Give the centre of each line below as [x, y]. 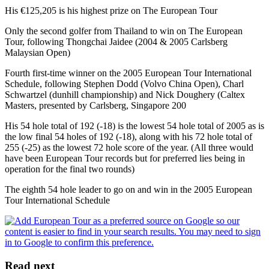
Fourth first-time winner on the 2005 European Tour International [128, 73]
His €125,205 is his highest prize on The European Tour [111, 10]
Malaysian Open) [38, 52]
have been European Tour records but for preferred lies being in [125, 158]
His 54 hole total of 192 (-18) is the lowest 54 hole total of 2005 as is [134, 125]
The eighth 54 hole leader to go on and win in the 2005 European [128, 189]
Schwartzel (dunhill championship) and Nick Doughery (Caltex [125, 94]
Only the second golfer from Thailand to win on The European [124, 31]
